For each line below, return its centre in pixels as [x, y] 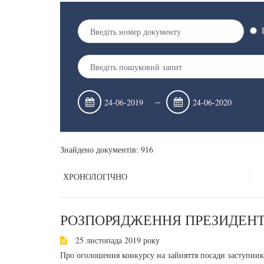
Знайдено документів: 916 [107, 149]
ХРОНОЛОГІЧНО [95, 176]
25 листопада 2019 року [116, 240]
